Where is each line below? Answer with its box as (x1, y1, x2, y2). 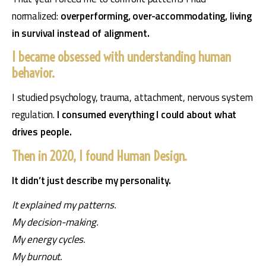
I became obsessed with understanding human (12, 49, 231, 66)
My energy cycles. (12, 232, 86, 248)
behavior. (12, 65, 55, 82)
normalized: (12, 8, 61, 24)
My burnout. (12, 249, 63, 265)
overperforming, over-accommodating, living (60, 8, 252, 24)
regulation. (12, 107, 55, 123)
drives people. (12, 124, 72, 140)
